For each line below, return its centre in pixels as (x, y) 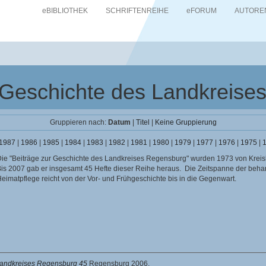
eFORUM (202, 11)
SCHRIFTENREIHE (137, 11)
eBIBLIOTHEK (65, 11)
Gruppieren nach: (79, 122)
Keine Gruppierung (186, 122)
